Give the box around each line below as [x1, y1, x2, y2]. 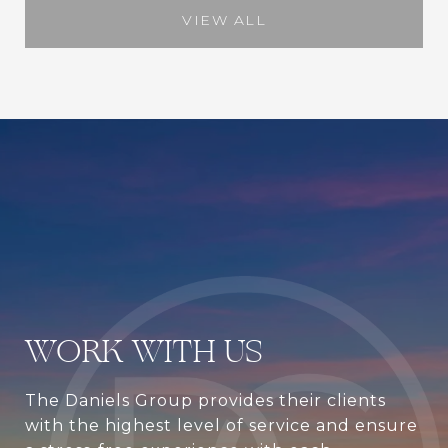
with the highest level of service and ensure [25, 415, 418, 435]
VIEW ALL [182, 10, 266, 29]
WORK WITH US [25, 329, 264, 372]
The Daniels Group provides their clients [25, 390, 386, 410]
